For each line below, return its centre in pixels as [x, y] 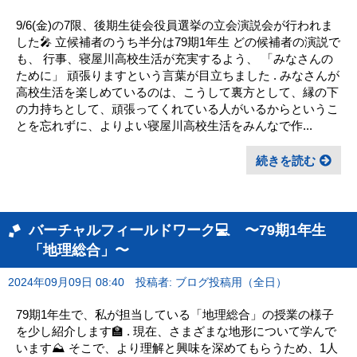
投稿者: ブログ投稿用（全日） [211, 282]
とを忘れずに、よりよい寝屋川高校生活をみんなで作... [164, 125]
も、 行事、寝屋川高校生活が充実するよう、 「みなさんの [175, 58]
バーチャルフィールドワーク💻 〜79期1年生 [177, 229]
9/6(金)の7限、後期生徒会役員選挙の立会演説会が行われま [175, 25]
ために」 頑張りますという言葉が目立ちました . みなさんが [178, 75]
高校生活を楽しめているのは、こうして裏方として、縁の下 [177, 92]
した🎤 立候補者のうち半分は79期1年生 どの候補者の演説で [178, 41]
